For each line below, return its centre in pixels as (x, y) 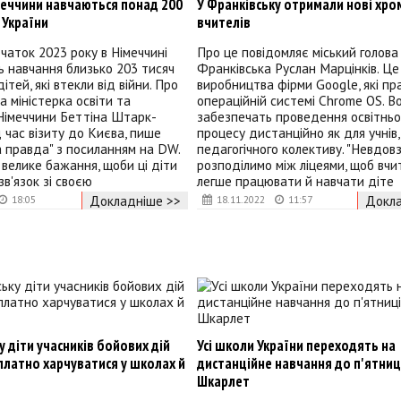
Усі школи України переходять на (296, 345)
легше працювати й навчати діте (295, 181)
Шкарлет (223, 381)
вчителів (223, 23)
